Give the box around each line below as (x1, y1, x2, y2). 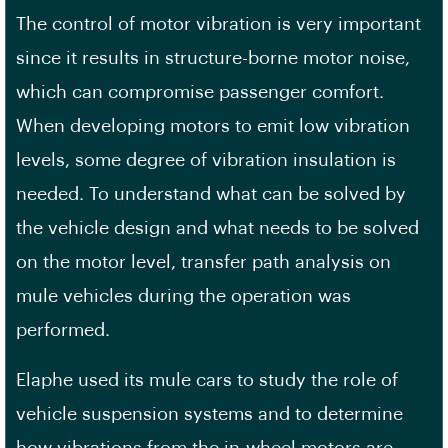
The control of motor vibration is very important (16, 14, 421, 33)
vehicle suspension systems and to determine (16, 404, 403, 423)
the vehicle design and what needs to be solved (16, 218, 419, 237)
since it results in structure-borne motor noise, (16, 48, 410, 67)
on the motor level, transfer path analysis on (16, 252, 391, 271)
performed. (16, 320, 110, 339)
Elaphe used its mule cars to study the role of (16, 370, 398, 389)
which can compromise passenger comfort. (16, 82, 384, 101)
